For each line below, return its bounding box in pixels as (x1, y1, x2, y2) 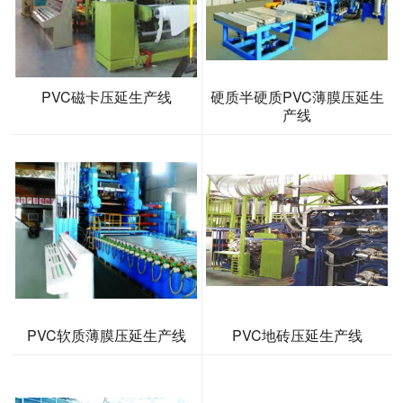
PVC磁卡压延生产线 (40, 86, 172, 108)
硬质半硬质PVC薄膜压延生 (210, 86, 384, 108)
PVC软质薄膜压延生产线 (26, 325, 186, 346)
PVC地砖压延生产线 (231, 325, 363, 346)
